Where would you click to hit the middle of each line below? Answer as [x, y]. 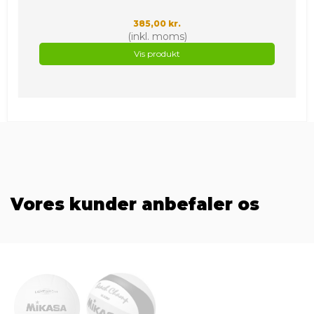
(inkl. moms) [157, 36]
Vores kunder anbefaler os [135, 204]
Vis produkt [157, 54]
